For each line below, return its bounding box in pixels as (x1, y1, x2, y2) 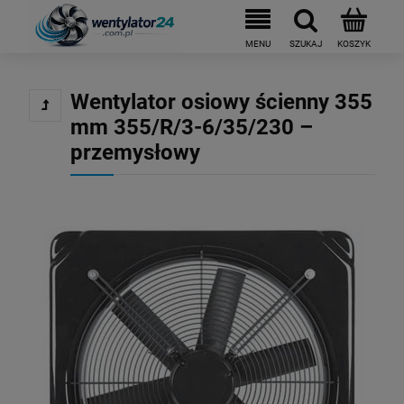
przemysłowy (70, 140, 200, 165)
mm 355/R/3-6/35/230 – (70, 115, 313, 140)
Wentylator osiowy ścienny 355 (70, 89, 372, 115)
